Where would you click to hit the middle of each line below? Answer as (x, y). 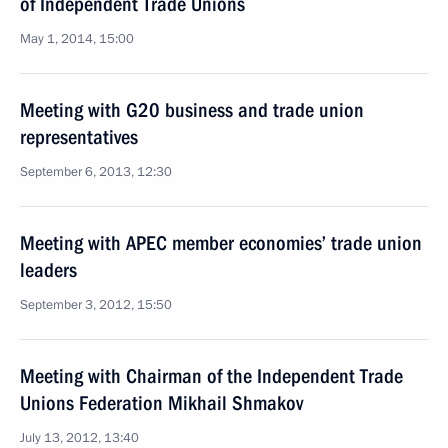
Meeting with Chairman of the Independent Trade (211, 376)
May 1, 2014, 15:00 (77, 39)
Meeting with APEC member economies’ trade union (221, 243)
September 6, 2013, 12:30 (96, 172)
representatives (79, 137)
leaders (48, 270)
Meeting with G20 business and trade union (192, 110)
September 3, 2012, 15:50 (96, 305)
